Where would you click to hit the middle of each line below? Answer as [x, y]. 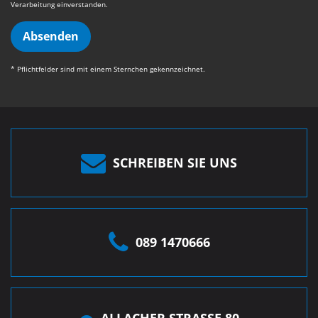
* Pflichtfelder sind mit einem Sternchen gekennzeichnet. [108, 68]
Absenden [51, 36]
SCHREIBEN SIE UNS [175, 162]
